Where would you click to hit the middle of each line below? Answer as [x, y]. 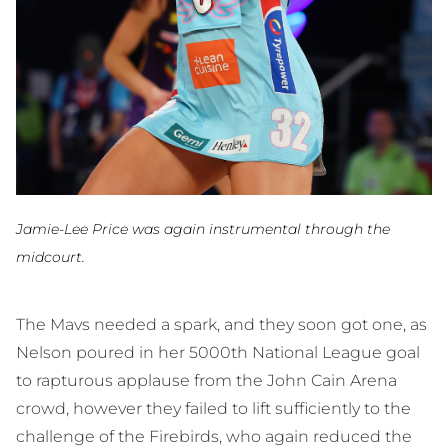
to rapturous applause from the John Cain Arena [206, 381]
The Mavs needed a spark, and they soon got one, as [221, 325]
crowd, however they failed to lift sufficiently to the [213, 409]
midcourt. [50, 257]
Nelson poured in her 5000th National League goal [218, 353]
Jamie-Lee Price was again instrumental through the [203, 229]
